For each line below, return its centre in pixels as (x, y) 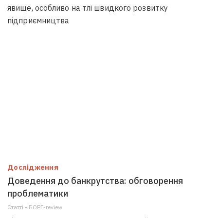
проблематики (38, 193)
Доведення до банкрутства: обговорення (95, 181)
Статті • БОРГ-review (35, 207)
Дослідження (33, 167)
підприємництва (38, 20)
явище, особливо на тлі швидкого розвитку (88, 8)
